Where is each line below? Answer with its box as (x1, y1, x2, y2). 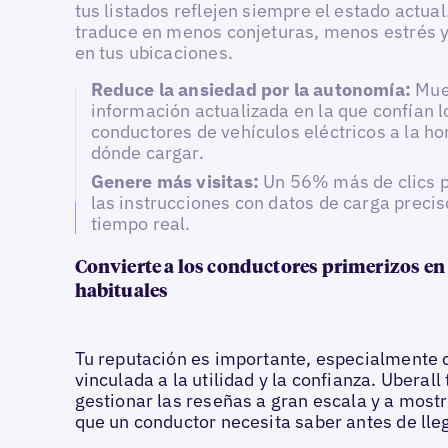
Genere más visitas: (90, 170, 264, 194)
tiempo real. (90, 212, 191, 236)
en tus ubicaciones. (74, 41, 233, 65)
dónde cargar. (90, 141, 204, 165)
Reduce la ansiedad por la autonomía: (90, 78, 416, 102)
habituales (74, 283, 169, 302)
